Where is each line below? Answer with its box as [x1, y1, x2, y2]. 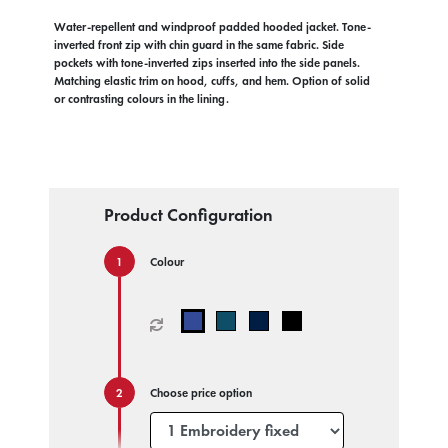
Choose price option [149, 384, 252, 401]
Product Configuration [103, 202, 273, 226]
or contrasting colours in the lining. [53, 90, 229, 107]
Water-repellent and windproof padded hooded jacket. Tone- [53, 18, 371, 35]
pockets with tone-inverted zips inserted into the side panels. [53, 54, 360, 71]
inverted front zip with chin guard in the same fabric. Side [53, 36, 344, 53]
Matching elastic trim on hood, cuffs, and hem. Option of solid [53, 72, 370, 89]
